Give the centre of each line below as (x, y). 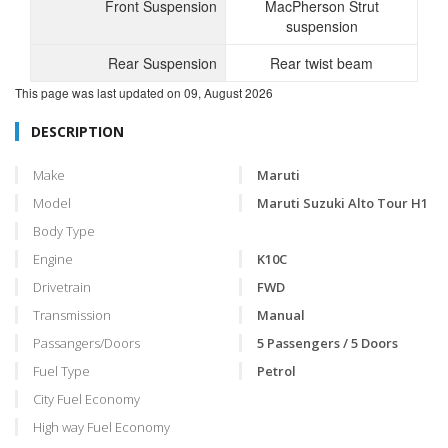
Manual (281, 315)
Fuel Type (61, 371)
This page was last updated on (99, 92)
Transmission (72, 315)
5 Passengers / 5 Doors (327, 343)
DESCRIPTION (77, 131)
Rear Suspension (162, 63)
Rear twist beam (321, 63)
